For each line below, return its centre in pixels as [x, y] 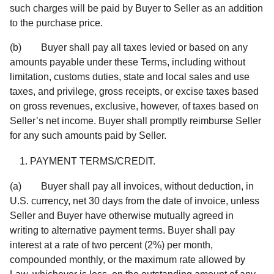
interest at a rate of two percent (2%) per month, [111, 245]
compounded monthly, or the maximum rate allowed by [128, 259]
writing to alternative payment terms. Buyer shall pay [122, 230]
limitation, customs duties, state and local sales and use [130, 76]
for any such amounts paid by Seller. [88, 135]
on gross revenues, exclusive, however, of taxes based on [134, 106]
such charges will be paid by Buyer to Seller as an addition [136, 8]
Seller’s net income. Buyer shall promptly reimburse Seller [135, 120]
